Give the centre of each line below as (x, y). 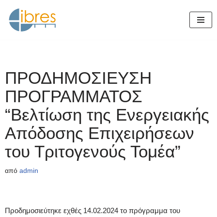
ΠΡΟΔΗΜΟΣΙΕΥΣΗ (78, 77)
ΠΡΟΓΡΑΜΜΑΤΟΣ (74, 96)
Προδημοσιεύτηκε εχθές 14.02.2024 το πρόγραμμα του (93, 210)
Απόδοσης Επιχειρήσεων (100, 133)
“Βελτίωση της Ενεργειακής (107, 114)
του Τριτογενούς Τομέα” (93, 151)
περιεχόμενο (28, 49)
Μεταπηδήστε (29, 26)
